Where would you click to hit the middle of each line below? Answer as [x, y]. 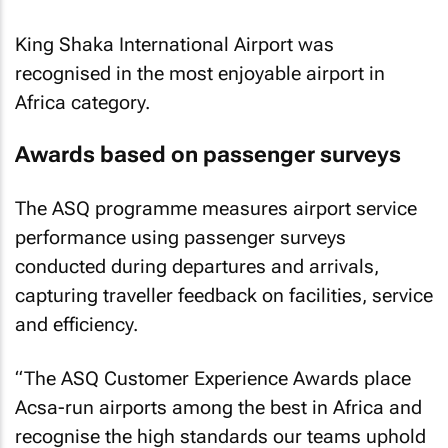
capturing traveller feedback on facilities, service [224, 295]
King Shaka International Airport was [174, 44]
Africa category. [82, 102]
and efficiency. [76, 324]
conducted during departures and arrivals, [197, 266]
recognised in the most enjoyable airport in [200, 73]
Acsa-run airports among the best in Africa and [218, 407]
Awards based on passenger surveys [208, 154]
